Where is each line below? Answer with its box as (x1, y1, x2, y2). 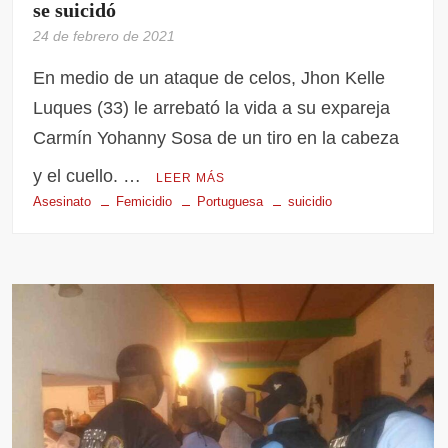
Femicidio (116, 193, 173, 209)
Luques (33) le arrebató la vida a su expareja (33, 97, 391, 118)
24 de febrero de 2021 (33, 27, 176, 44)
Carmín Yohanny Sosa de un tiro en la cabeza (33, 127, 400, 148)
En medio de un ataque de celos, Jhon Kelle (33, 67, 386, 88)
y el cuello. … (33, 165, 147, 186)
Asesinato (33, 193, 92, 209)
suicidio (288, 193, 333, 209)
